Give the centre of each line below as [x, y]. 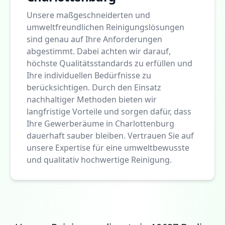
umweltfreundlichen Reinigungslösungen [105, 27]
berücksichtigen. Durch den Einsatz [94, 87]
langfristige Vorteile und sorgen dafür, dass [109, 111]
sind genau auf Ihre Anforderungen [94, 39]
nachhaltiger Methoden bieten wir [92, 99]
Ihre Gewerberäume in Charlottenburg [100, 123]
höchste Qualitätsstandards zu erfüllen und [109, 63]
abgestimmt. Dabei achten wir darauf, [99, 51]
